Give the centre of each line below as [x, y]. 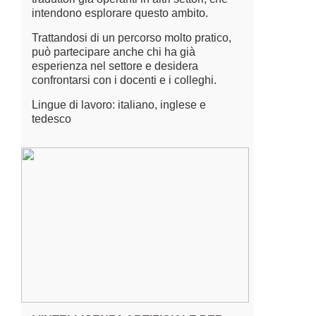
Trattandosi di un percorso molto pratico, [132, 38]
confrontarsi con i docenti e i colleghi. [124, 80]
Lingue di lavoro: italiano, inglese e [119, 105]
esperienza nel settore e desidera [115, 66]
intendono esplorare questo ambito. [120, 13]
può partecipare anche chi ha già [114, 52]
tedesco [51, 119]
